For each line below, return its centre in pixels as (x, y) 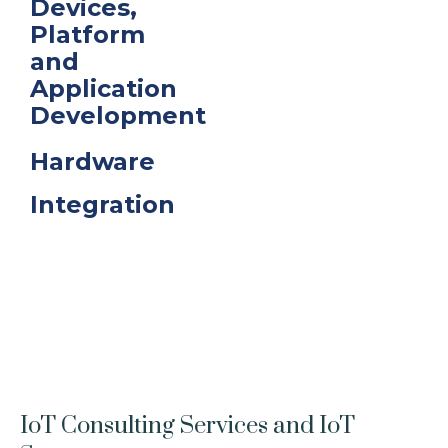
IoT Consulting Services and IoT (187, 426)
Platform (87, 34)
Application (103, 88)
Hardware (92, 161)
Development (118, 115)
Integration (102, 204)
